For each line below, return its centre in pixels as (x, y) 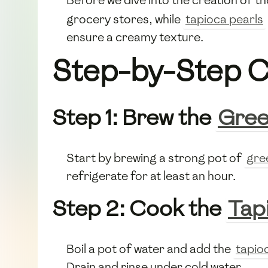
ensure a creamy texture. (135, 37)
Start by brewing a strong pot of (155, 158)
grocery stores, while (125, 19)
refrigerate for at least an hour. (151, 176)
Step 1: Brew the (134, 117)
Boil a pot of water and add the (150, 249)
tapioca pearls (224, 19)
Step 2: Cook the (139, 208)
